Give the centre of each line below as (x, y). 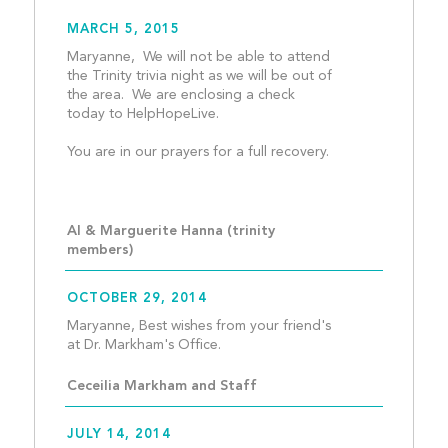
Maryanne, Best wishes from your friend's (198, 326)
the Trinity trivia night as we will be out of (199, 76)
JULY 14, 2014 (118, 435)
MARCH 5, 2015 (123, 30)
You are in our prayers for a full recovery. (197, 152)
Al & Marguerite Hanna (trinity (170, 231)
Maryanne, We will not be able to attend (198, 57)
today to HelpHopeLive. (142, 114)
